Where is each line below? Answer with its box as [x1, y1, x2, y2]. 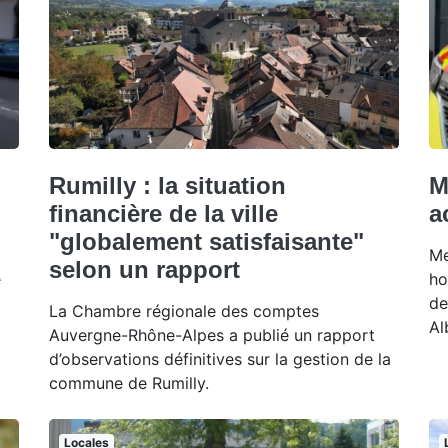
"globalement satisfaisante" [49, 228, 364, 256]
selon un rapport [49, 256, 240, 284]
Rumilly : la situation [49, 172, 286, 200]
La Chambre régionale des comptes [49, 301, 319, 322]
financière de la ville [49, 200, 278, 228]
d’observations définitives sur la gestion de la [49, 349, 391, 370]
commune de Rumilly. [49, 373, 209, 394]
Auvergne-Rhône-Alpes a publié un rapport [49, 325, 375, 346]
